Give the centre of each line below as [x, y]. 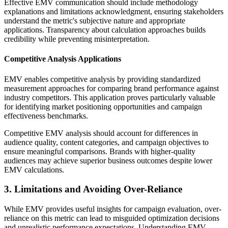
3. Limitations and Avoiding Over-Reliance [93, 189]
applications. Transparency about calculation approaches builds [105, 30]
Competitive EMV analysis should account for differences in [101, 133]
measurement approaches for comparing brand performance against [111, 88]
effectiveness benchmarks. [46, 116]
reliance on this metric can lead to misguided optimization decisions [112, 218]
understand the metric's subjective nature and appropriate [95, 21]
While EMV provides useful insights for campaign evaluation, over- [113, 209]
